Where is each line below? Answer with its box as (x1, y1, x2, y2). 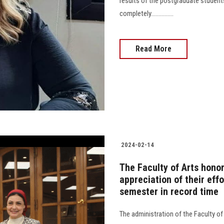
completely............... (119, 9, 173, 18)
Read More (135, 44, 171, 54)
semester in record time (119, 185, 218, 198)
